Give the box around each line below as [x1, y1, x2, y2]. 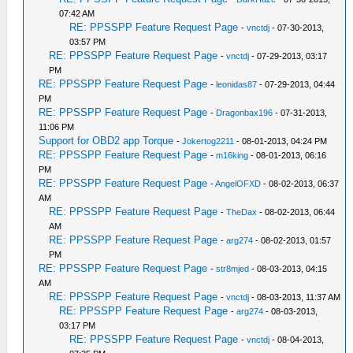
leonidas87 [216, 80, 258, 89]
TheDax [226, 207, 258, 217]
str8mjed [216, 264, 250, 273]
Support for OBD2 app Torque [39, 135, 174, 147]
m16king [216, 150, 249, 160]
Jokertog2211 [182, 136, 235, 146]
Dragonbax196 [216, 108, 273, 117]
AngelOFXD [215, 179, 262, 188]
